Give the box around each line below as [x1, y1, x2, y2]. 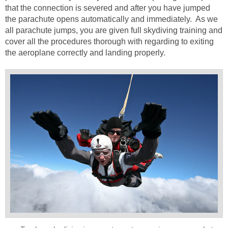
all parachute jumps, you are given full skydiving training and [5, 25, 222, 35]
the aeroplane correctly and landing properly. [5, 48, 165, 57]
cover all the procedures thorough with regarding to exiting [5, 37, 214, 46]
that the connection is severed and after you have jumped [5, 3, 210, 12]
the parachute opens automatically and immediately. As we [5, 14, 218, 23]
